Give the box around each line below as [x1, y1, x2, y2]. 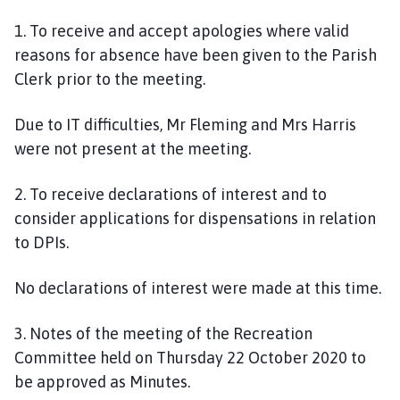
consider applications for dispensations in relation [14, 208, 376, 228]
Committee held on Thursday [14, 347, 227, 367]
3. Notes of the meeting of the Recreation [14, 323, 312, 343]
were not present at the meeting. [14, 138, 251, 158]
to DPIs [14, 232, 66, 252]
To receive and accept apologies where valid [29, 21, 349, 40]
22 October [227, 347, 308, 367]
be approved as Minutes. [14, 371, 190, 391]
